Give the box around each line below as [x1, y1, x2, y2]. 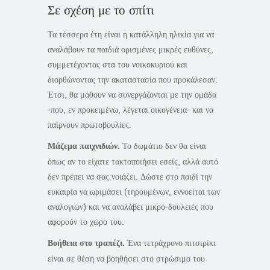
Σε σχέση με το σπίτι [48, 2, 154, 19]
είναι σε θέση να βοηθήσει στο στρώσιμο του [48, 253, 205, 265]
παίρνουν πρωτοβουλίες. [48, 119, 131, 131]
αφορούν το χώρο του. [48, 216, 124, 228]
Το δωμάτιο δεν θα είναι [120, 140, 206, 152]
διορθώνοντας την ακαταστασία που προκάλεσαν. [48, 74, 218, 86]
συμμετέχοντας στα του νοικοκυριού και [48, 59, 187, 71]
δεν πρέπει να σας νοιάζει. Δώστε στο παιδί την [48, 171, 212, 183]
